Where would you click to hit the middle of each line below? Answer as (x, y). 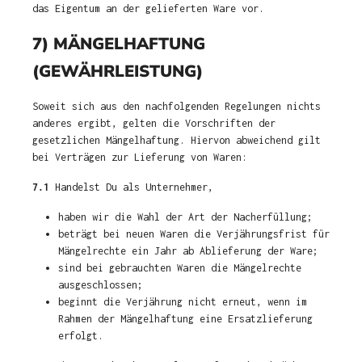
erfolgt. (81, 336)
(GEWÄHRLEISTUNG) (118, 71)
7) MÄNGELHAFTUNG (119, 44)
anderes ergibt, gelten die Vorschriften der (154, 123)
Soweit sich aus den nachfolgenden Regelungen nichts (177, 106)
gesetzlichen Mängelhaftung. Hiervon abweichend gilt (177, 140)
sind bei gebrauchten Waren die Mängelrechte (180, 268)
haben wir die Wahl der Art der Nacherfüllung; (185, 217)
